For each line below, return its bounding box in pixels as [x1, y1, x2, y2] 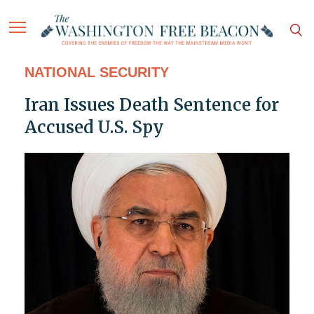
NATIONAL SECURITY [24, 64, 169, 81]
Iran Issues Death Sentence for [24, 94, 279, 116]
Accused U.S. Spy [24, 116, 164, 139]
